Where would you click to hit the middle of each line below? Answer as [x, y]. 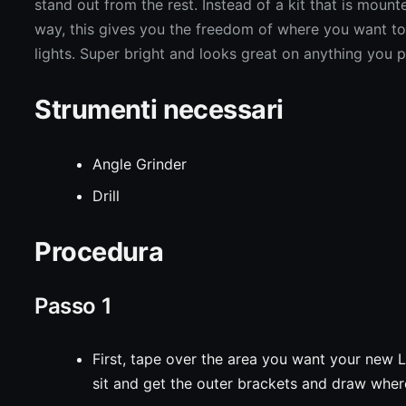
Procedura [99, 251]
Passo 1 [73, 306]
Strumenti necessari [159, 109]
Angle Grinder [140, 164]
